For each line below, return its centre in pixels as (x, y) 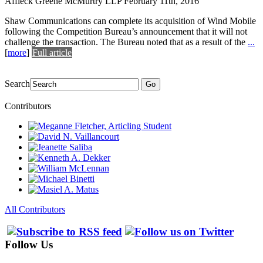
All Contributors (35, 209)
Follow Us (29, 245)
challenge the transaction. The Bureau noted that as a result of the (126, 42)
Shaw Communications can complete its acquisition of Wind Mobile (130, 21)
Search (17, 83)
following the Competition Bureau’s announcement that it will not (126, 31)
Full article (52, 52)
